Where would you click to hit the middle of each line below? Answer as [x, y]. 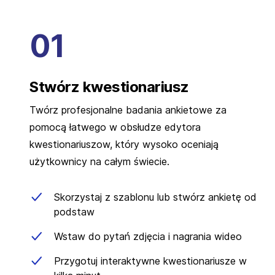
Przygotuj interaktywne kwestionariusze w [150, 261]
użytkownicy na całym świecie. [99, 161]
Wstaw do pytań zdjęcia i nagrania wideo [148, 236]
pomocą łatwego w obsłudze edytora [115, 127]
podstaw [74, 211]
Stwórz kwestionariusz [109, 87]
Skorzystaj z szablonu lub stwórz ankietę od [155, 197]
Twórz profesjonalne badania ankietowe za [128, 110]
